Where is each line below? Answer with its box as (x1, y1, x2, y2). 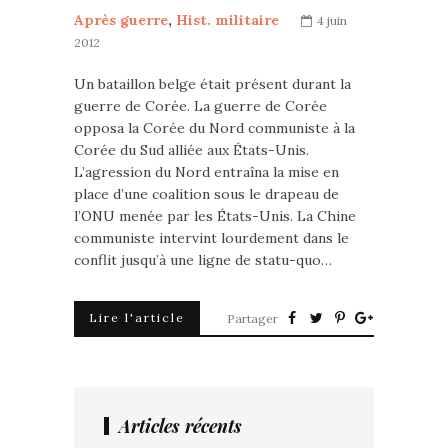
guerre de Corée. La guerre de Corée (74, 97, 327, 115)
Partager (227, 311, 278, 326)
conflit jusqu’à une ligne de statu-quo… (74, 251, 332, 269)
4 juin (317, 13, 347, 28)
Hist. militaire (176, 11, 279, 29)
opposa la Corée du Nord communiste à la (74, 119, 355, 137)
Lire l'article (89, 310, 185, 325)
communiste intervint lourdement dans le (74, 229, 349, 247)
